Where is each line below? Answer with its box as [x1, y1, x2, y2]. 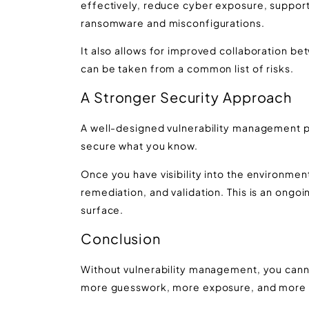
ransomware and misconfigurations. [81, 16, 265, 29]
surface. [81, 203, 124, 216]
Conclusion [81, 230, 161, 248]
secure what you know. [81, 139, 198, 152]
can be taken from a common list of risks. [81, 61, 294, 74]
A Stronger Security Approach [81, 88, 292, 106]
